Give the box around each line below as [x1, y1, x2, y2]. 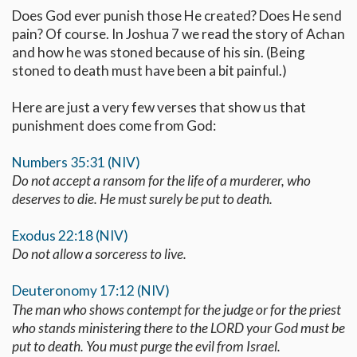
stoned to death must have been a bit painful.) [12, 61, 287, 79]
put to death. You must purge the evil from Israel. [12, 337, 283, 355]
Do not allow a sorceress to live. [12, 245, 189, 262]
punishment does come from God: [12, 116, 216, 134]
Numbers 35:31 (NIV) [12, 153, 140, 171]
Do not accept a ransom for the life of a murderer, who [12, 171, 311, 189]
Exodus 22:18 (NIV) [12, 226, 128, 244]
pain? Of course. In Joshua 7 [12, 25, 179, 42]
